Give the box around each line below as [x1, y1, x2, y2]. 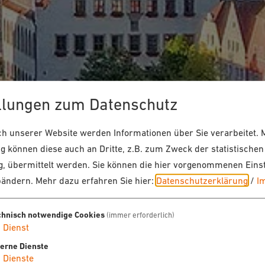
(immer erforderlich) [106, 210, 174, 219]
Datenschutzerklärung [156, 174, 248, 186]
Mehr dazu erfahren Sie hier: [35, 174, 156, 186]
